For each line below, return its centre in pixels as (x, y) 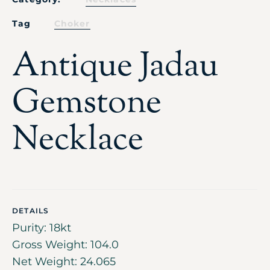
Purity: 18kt (42, 228)
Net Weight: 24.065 (64, 261)
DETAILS (31, 210)
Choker (72, 23)
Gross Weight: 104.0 (65, 244)
